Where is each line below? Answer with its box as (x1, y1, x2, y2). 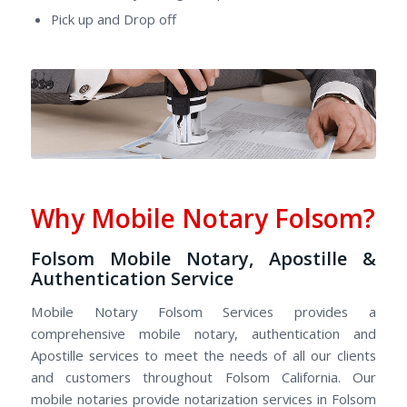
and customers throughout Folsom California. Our (30, 367, 377, 386)
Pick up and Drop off (50, 9, 176, 28)
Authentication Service (30, 266, 233, 292)
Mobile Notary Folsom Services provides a (30, 302, 377, 321)
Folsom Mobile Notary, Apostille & (30, 246, 377, 272)
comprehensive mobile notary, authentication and (30, 323, 377, 342)
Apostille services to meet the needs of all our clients (30, 345, 377, 364)
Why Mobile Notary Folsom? (30, 201, 375, 236)
